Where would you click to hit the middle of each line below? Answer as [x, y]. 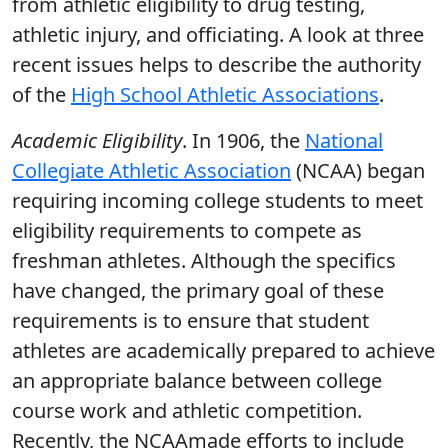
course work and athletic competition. [187, 410]
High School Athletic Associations [225, 94]
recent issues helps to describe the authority [216, 64]
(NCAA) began [358, 170]
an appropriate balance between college [197, 380]
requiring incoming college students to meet [217, 200]
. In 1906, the [243, 140]
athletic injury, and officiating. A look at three [218, 34]
